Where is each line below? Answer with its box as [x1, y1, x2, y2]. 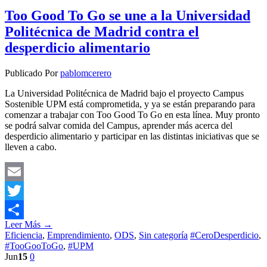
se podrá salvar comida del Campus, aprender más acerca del [5, 120, 232, 131]
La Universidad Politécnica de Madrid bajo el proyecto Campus [5, 88, 244, 99]
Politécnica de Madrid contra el [5, 24, 199, 40]
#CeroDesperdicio [190, 230, 259, 241]
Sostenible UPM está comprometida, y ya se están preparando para [5, 99, 255, 110]
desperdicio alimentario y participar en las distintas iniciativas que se [5, 131, 259, 142]
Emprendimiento [47, 230, 110, 241]
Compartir [5, 223, 43, 234]
